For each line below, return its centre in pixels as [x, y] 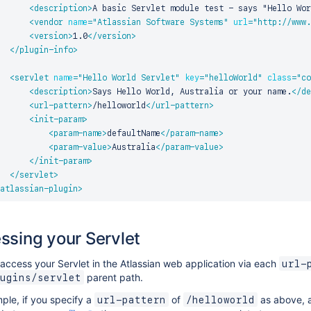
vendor [48, 22]
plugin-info [46, 50]
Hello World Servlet [128, 78]
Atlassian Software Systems [160, 22]
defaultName [133, 133]
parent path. [113, 277]
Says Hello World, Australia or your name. [192, 92]
